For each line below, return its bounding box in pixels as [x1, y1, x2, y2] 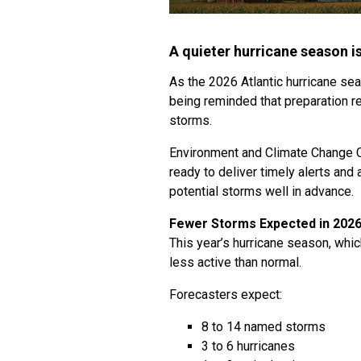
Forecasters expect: [169, 287, 282, 302]
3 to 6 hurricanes [201, 338, 295, 354]
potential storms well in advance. [169, 184, 354, 199]
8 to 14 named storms [201, 319, 326, 334]
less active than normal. [169, 255, 301, 270]
